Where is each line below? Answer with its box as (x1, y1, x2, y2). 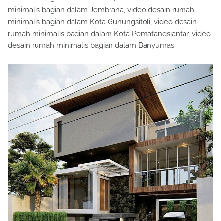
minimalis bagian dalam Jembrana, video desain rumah (8, 5, 194, 15)
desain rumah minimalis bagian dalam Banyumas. (8, 41, 176, 50)
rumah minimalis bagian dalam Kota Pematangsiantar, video (8, 29, 211, 38)
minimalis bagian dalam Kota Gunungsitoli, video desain (8, 17, 197, 27)
